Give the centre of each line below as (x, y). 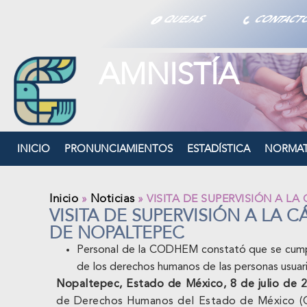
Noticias (112, 199)
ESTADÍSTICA (219, 149)
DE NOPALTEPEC (117, 233)
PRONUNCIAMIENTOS (119, 149)
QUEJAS (184, 19)
